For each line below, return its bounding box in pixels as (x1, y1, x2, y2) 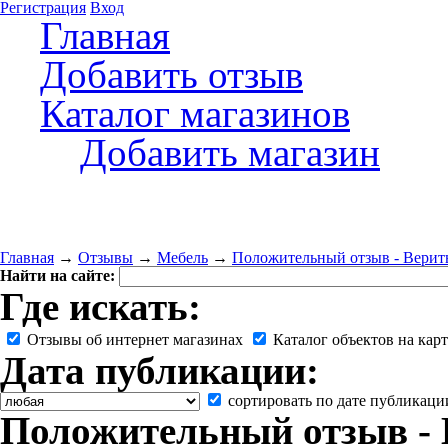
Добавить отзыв (40, 53, 303, 96)
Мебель (157, 249, 208, 266)
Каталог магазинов (40, 92, 350, 135)
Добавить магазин (80, 131, 380, 174)
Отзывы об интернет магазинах (23, 331, 243, 348)
